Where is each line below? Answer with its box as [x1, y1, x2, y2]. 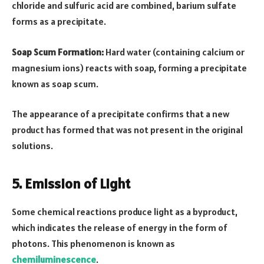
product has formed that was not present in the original [12, 124, 243, 136]
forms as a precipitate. [12, 15, 106, 28]
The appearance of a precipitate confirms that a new [12, 108, 229, 120]
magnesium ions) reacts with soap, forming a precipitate [12, 61, 247, 74]
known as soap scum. [12, 77, 98, 90]
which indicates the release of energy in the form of [12, 222, 227, 234]
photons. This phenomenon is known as [12, 237, 175, 250]
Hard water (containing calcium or [104, 45, 245, 58]
